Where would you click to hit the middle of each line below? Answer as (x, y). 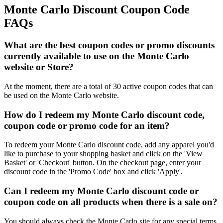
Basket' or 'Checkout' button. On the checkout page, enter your (103, 163)
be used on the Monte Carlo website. (61, 95)
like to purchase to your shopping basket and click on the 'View (103, 154)
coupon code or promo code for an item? (87, 125)
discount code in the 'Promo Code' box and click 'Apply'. (93, 172)
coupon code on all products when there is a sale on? (111, 202)
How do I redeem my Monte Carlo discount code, (104, 114)
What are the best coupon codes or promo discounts (109, 45)
